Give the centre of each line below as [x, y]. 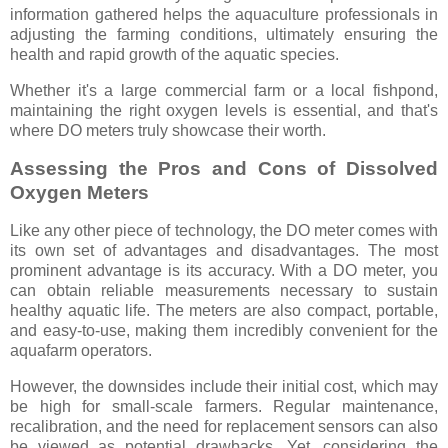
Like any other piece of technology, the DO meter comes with [224, 230]
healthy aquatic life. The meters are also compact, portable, [224, 310]
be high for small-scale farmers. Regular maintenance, [224, 406]
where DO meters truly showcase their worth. [168, 131]
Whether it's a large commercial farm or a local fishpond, [224, 91]
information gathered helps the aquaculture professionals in [224, 15]
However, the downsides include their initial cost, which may [224, 386]
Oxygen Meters [79, 193]
